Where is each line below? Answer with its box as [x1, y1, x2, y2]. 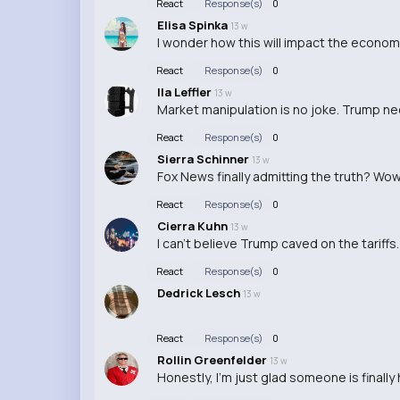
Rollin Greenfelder [156, 351, 270, 368]
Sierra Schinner [156, 150, 252, 167]
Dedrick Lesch [156, 284, 243, 301]
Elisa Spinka [156, 16, 230, 33]
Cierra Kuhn [156, 217, 230, 234]
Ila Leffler [156, 83, 214, 100]
